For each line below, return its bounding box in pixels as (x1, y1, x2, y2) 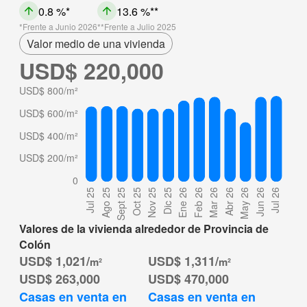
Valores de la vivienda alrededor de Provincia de (19, 221, 269, 237)
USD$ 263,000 (19, 270, 100, 288)
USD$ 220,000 (19, 55, 164, 87)
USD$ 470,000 (148, 270, 230, 288)
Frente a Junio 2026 (23, 21, 97, 33)
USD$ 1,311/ (148, 252, 219, 271)
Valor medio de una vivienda (27, 36, 165, 52)
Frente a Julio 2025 (104, 21, 176, 33)
